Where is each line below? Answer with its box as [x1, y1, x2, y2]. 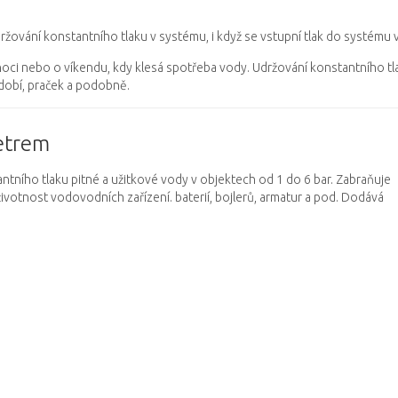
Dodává [341, 190, 384, 204]
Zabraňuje [336, 172, 391, 187]
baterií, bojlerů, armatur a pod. [175, 190, 338, 204]
